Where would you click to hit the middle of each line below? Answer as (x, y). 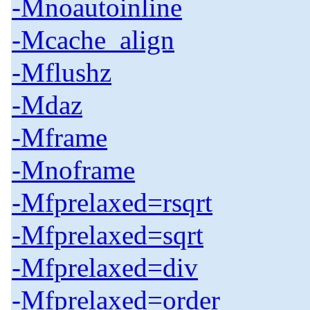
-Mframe (60, 138)
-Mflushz (62, 73)
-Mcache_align (93, 40)
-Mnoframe (73, 170)
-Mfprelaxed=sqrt (108, 235)
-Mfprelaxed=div (105, 268)
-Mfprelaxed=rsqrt (112, 203)
